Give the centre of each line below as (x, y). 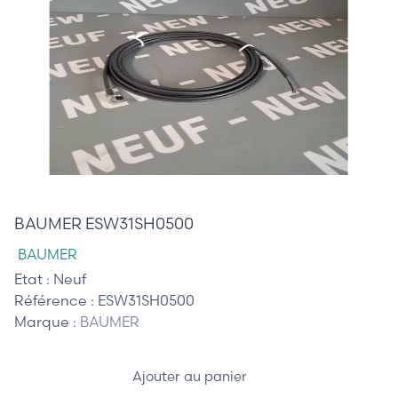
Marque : (47, 321)
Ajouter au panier (191, 377)
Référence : (56, 300)
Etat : (34, 279)
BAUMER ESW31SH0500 (104, 223)
